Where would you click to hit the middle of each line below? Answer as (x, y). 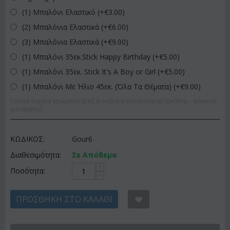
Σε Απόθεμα (94, 155)
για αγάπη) (26, 109)
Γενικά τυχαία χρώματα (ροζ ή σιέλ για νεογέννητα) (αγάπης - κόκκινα (113, 101)
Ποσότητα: (28, 171)
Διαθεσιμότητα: (36, 155)
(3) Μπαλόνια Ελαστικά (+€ (66, 42)
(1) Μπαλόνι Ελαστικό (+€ (64, 12)
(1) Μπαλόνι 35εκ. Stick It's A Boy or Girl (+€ (94, 72)
